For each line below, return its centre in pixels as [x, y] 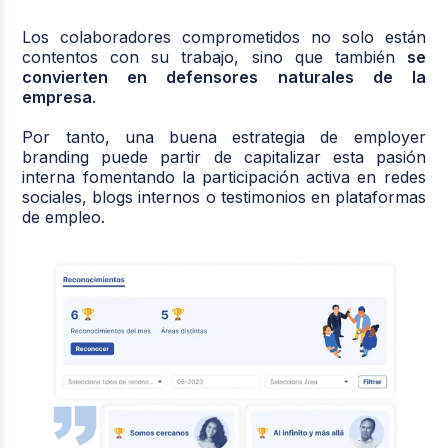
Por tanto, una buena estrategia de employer [224, 137]
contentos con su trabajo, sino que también [214, 57]
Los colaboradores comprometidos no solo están [224, 37]
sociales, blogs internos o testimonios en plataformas [224, 197]
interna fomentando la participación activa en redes [224, 177]
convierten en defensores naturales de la [224, 77]
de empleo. [64, 217]
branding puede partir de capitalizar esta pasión [224, 157]
